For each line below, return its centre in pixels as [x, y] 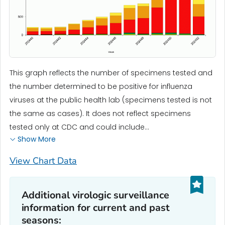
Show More [37, 139]
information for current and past [96, 207]
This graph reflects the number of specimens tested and [111, 73]
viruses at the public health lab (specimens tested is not [111, 100]
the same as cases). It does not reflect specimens [100, 114]
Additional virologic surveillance [95, 195]
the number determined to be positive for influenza [101, 87]
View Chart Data [43, 161]
